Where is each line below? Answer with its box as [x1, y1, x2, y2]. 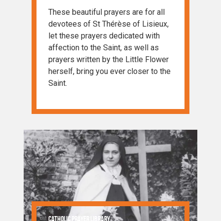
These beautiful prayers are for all [48, 7, 165, 17]
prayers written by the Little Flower [48, 55, 169, 65]
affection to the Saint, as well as [48, 43, 159, 53]
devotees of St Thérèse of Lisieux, [48, 19, 169, 29]
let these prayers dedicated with [48, 31, 160, 41]
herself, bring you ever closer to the [48, 67, 171, 76]
